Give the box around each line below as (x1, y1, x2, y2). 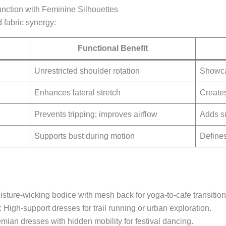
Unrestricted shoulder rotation (34, 67, 140, 76)
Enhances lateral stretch (34, 88, 121, 97)
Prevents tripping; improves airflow (34, 110, 157, 119)
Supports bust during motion (34, 132, 135, 141)
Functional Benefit (77, 44, 148, 53)
